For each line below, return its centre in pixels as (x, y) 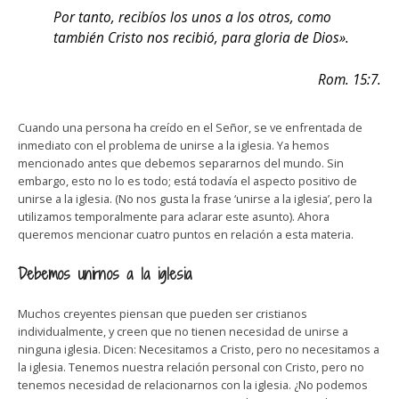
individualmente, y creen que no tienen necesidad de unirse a (183, 331)
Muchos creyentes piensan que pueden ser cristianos (163, 313)
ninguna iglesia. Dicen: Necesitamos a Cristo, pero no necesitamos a (199, 349)
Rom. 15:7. (350, 80)
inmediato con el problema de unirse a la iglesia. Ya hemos (174, 145)
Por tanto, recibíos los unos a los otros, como (192, 17)
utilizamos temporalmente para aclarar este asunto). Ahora (174, 216)
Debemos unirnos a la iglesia (105, 274)
